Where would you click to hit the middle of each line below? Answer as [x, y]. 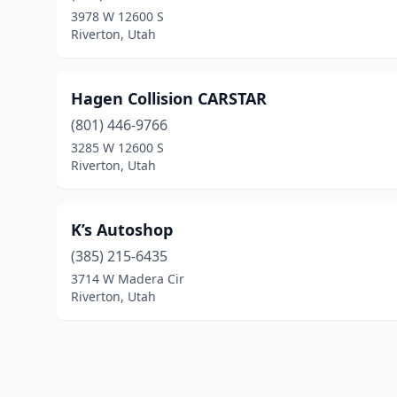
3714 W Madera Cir [128, 279]
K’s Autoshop [122, 230]
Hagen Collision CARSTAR [169, 98]
